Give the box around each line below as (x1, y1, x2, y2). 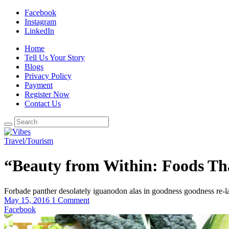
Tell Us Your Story (25, 53, 85, 62)
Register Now (25, 90, 70, 99)
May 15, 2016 (4, 195, 50, 204)
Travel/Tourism (4, 136, 53, 145)
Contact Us (25, 99, 61, 108)
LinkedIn (25, 27, 54, 35)
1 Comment (52, 195, 89, 204)
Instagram (25, 17, 56, 26)
